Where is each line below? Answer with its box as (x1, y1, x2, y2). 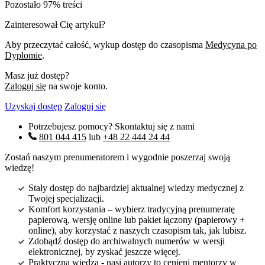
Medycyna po (205, 40, 257, 50)
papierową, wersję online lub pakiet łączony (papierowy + (28, 215, 245, 225)
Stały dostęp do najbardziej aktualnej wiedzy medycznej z (28, 183, 244, 193)
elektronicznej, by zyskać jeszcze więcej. (28, 247, 180, 257)
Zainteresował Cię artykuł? (5, 20, 105, 30)
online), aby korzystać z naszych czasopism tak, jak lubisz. (28, 225, 247, 236)
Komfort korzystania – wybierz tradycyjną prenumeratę (28, 204, 235, 215)
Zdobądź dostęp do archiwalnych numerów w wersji (28, 236, 225, 247)
